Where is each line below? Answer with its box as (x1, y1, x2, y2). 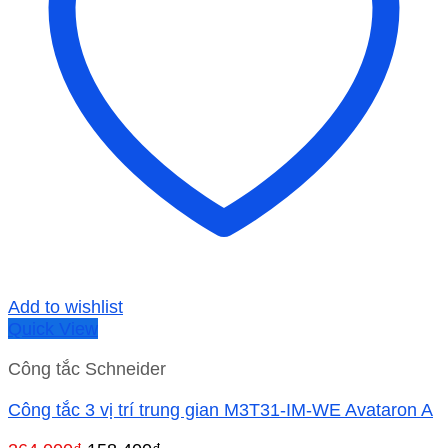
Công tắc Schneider (8, 358, 166, 380)
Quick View (8, 317, 98, 339)
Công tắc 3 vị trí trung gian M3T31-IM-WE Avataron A (8, 398, 433, 420)
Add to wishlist (8, 295, 123, 317)
